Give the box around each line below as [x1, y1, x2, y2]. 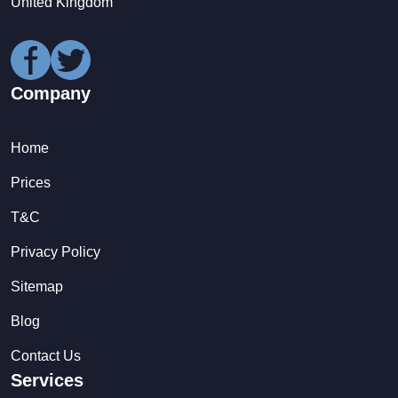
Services [11, 370, 84, 390]
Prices [11, 174, 51, 190]
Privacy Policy [11, 243, 100, 259]
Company [11, 83, 91, 103]
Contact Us [11, 347, 81, 363]
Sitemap [11, 278, 63, 294]
